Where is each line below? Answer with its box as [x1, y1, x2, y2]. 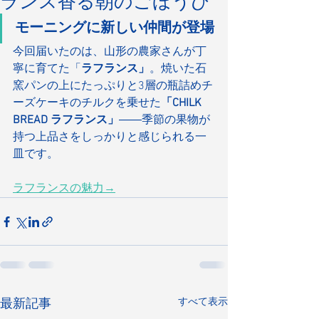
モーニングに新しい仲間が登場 [15, 20, 214, 37]
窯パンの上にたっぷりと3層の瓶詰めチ [13, 79, 213, 93]
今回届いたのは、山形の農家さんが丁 [13, 45, 206, 59]
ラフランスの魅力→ [13, 182, 115, 196]
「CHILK [161, 96, 204, 110]
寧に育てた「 [13, 62, 81, 76]
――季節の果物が [119, 113, 210, 127]
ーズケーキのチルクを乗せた [13, 96, 161, 110]
